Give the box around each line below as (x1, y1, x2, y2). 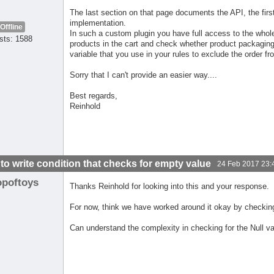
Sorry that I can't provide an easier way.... (70, 70, 218, 80)
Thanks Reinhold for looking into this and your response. (70, 182, 270, 191)
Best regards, (70, 91, 118, 101)
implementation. (70, 18, 127, 28)
